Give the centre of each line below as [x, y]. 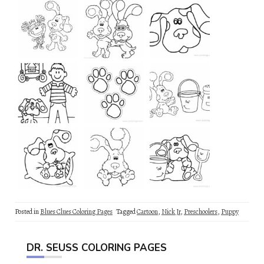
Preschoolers [201, 211]
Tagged [126, 211]
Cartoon [147, 211]
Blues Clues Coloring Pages [76, 211]
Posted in [27, 211]
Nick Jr [171, 211]
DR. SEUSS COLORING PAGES [97, 247]
